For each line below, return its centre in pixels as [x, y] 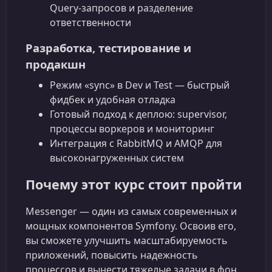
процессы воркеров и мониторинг [132, 129]
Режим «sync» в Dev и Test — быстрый [140, 85]
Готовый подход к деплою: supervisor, [138, 114]
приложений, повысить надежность [112, 255]
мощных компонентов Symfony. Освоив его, [131, 226]
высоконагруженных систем [117, 158]
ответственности [90, 22]
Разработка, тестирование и [108, 47]
